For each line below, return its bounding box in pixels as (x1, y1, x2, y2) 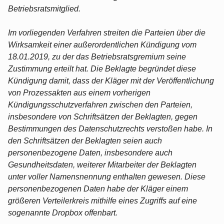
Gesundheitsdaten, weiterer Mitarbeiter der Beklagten (8, 160, 196, 169)
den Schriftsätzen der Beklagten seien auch (8, 136, 162, 145)
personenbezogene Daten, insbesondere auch (8, 148, 172, 157)
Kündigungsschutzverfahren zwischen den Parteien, (8, 100, 192, 109)
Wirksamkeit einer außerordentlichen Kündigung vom (8, 40, 196, 49)
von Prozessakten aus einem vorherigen (8, 88, 150, 97)
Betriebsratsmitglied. (8, 4, 80, 13)
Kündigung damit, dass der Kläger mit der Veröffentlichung (8, 76, 214, 85)
